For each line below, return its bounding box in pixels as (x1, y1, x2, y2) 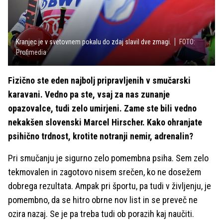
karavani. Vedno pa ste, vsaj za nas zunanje (8, 89, 170, 100)
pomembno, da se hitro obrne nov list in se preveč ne (8, 195, 198, 206)
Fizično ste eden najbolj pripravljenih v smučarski (8, 75, 191, 86)
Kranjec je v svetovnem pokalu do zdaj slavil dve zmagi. (16, 38, 171, 46)
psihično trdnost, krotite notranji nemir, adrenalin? (8, 131, 193, 142)
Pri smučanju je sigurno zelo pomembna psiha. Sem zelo (8, 153, 209, 164)
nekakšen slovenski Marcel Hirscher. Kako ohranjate (8, 117, 202, 128)
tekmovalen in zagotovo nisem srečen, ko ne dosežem (8, 167, 201, 178)
